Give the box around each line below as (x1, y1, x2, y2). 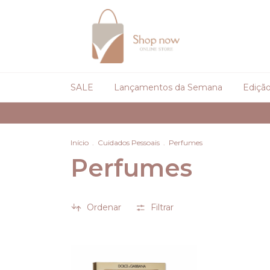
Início (71, 138, 89, 147)
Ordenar (86, 202, 121, 213)
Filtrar (151, 202, 174, 213)
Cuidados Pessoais (98, 138, 160, 147)
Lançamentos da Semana (114, 82, 222, 93)
